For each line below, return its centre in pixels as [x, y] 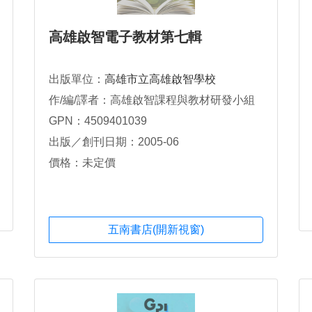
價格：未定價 [82, 163]
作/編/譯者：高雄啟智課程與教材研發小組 [152, 100]
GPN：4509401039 [98, 121]
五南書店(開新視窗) [156, 230]
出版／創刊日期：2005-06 [114, 142]
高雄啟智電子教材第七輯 [125, 37]
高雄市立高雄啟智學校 [160, 79]
